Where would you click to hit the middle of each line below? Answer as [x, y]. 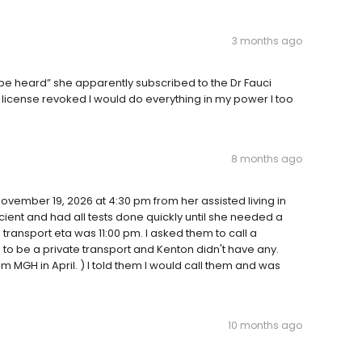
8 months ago [267, 159]
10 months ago [265, 326]
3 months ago [267, 41]
